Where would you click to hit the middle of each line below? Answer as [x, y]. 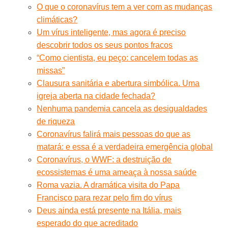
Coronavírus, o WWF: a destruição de [104, 159]
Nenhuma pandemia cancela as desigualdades [122, 108]
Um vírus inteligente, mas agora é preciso [111, 32]
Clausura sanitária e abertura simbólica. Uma [118, 83]
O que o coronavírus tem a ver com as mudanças [125, 7]
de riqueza [56, 121]
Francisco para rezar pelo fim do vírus [105, 197]
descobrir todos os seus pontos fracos [105, 45]
